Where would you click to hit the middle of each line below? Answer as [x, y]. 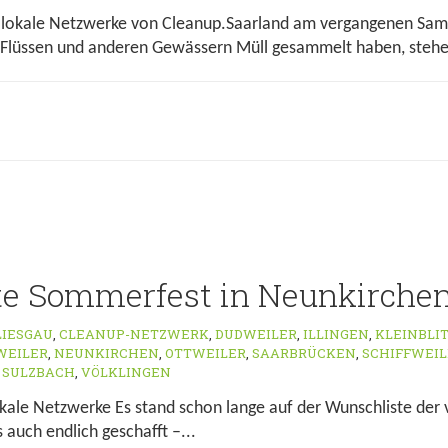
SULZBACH [38, 372]
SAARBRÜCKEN [304, 353]
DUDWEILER [256, 334]
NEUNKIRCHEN [106, 353]
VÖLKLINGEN [126, 372]
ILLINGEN [336, 334]
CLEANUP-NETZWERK [134, 334]
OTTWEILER [205, 353]
